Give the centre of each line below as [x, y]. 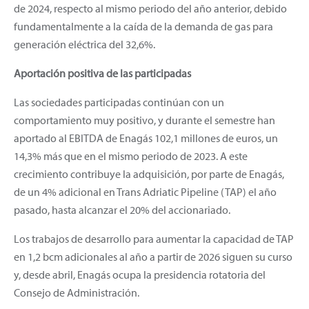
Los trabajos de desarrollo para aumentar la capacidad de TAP [154, 238]
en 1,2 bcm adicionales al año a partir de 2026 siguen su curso [153, 256]
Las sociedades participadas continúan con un [119, 102]
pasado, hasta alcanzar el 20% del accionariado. [122, 209]
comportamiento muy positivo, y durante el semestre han [144, 120]
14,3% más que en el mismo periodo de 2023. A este [131, 156]
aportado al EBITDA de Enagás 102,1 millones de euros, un [146, 138]
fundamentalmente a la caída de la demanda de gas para [143, 26]
